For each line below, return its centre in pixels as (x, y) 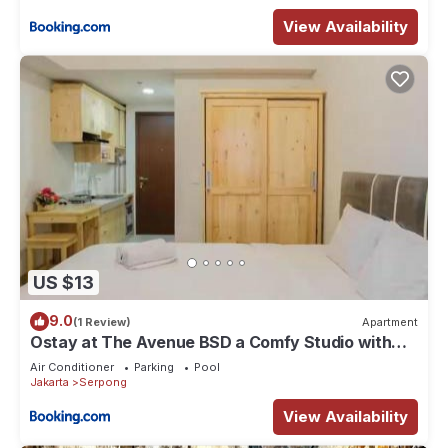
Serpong (103, 382)
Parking (154, 367)
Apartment (390, 321)
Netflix (55, 360)
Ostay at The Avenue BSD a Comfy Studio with (211, 342)
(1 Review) (102, 321)
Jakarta (49, 382)
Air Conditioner (72, 367)
